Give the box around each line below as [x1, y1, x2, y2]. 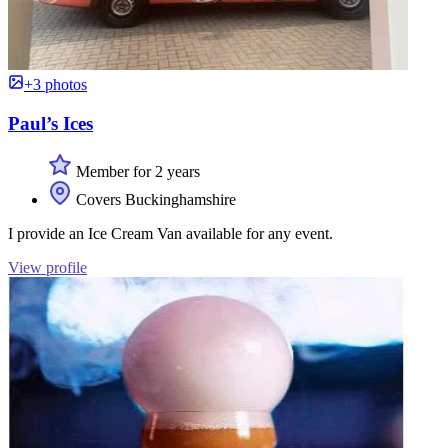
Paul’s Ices [8, 112, 93, 134]
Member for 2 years [72, 163, 200, 181]
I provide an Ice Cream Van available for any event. [8, 225, 333, 243]
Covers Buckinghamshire [72, 191, 236, 209]
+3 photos [24, 75, 87, 93]
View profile [8, 259, 87, 277]
